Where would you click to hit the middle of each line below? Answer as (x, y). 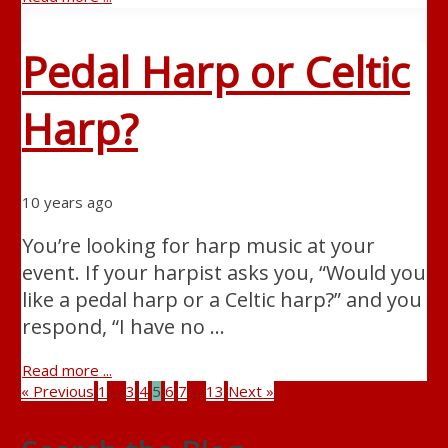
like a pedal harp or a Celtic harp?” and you (221, 299)
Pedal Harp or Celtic (215, 71)
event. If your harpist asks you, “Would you (223, 272)
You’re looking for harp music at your (198, 245)
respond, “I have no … (123, 326)
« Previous (57, 390)
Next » (250, 390)
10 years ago (67, 201)
